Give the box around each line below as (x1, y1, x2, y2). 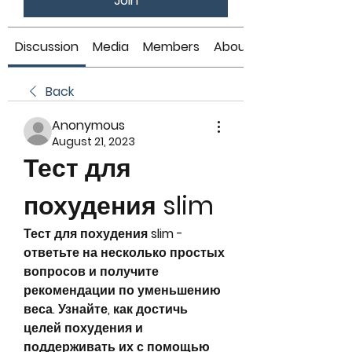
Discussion (15, 38, 79, 56)
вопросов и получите (24, 262, 159, 280)
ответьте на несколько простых (24, 244, 225, 262)
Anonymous (52, 116, 125, 134)
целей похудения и (24, 319, 143, 337)
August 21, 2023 (52, 134, 135, 149)
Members (143, 38, 200, 56)
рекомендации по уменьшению (24, 281, 221, 299)
